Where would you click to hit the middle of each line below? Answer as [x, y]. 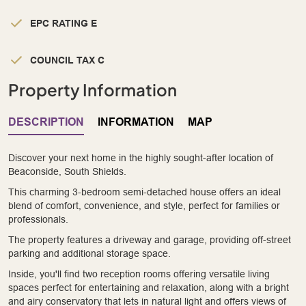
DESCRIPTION [46, 122]
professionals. [38, 219]
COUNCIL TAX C [67, 60]
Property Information [93, 89]
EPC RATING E [64, 23]
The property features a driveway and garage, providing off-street [150, 239]
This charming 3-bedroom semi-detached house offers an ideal [144, 192]
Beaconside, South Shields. [67, 171]
